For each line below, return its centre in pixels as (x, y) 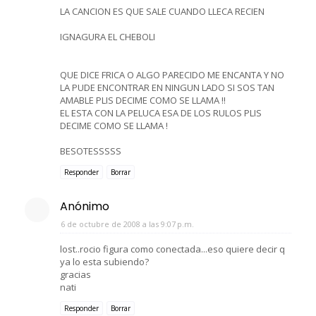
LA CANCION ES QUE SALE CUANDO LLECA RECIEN (162, 11)
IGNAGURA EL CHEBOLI (108, 36)
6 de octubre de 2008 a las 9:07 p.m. (127, 224)
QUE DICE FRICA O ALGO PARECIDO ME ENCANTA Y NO (172, 74)
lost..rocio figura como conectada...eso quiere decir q (172, 249)
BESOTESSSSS (91, 151)
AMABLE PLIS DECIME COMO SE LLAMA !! (143, 100)
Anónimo (85, 206)
